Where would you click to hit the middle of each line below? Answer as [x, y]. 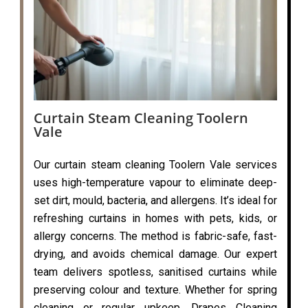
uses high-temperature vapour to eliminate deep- [155, 183]
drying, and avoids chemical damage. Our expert [155, 254]
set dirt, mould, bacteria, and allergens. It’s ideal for [155, 201]
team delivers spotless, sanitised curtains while [155, 272]
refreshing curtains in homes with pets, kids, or [155, 219]
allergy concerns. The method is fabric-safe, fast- [155, 236]
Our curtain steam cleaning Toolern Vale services [155, 165]
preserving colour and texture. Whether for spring [155, 290]
